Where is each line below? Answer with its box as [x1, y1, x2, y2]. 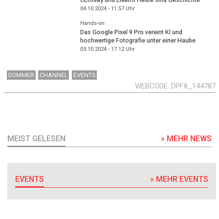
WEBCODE [135, 82, 168, 91]
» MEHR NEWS [161, 133, 212, 143]
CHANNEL [39, 71, 68, 79]
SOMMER [8, 71, 35, 79]
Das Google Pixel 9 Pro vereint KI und [80, 28, 182, 36]
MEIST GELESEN [7, 133, 66, 143]
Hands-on [80, 20, 105, 26]
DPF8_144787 [171, 82, 216, 91]
